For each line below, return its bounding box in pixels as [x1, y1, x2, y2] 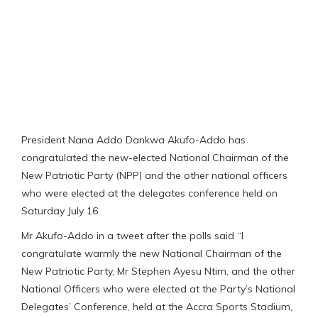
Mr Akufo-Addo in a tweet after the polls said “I [21, 229, 243, 242]
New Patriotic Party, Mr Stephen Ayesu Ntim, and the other [21, 264, 295, 278]
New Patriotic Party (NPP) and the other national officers [21, 168, 287, 182]
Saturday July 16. [21, 204, 100, 217]
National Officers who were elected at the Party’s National [21, 282, 295, 295]
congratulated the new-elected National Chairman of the [21, 150, 289, 164]
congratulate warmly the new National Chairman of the [21, 246, 282, 260]
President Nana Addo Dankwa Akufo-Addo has [21, 133, 246, 146]
